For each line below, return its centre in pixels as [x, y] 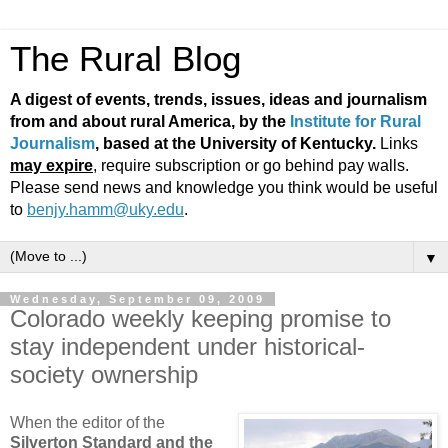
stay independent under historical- [187, 346]
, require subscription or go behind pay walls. [251, 165]
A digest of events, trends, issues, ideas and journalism [218, 99]
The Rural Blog [125, 59]
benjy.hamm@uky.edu [105, 209]
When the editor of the [87, 422]
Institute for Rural [355, 121]
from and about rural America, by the [150, 121]
